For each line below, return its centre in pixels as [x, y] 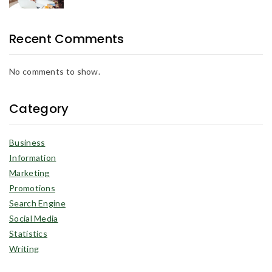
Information [33, 158]
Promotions [32, 188]
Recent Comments [67, 39]
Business [27, 143]
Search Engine [37, 203]
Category [39, 109]
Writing [24, 249]
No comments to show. [55, 72]
